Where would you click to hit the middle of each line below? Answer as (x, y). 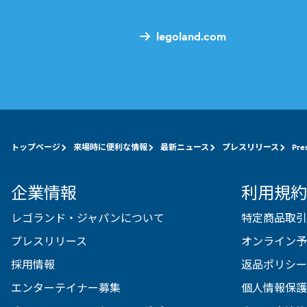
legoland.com (191, 37)
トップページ (36, 147)
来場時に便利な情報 (110, 147)
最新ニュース (185, 147)
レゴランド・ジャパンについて (88, 218)
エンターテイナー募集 (66, 288)
